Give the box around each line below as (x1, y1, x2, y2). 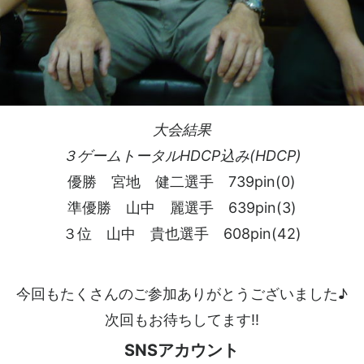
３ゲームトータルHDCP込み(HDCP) (62, 147, 301, 164)
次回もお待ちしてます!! (104, 311, 259, 328)
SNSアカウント (124, 340, 240, 360)
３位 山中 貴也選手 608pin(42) (62, 225, 301, 242)
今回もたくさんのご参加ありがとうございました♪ (15, 285, 348, 302)
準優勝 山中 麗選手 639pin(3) (67, 199, 297, 216)
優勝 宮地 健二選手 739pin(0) (67, 173, 297, 190)
